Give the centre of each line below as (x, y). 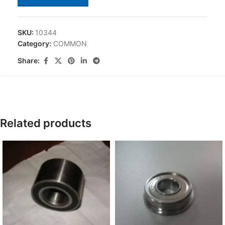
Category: (34, 43)
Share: (29, 61)
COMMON (70, 43)
